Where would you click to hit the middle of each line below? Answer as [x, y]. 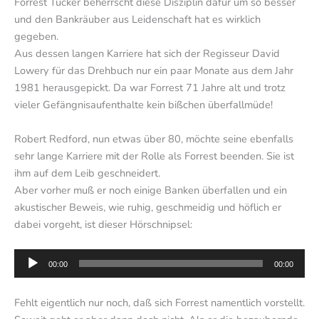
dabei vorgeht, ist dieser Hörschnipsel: [103, 224]
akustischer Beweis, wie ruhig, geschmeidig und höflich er [148, 207]
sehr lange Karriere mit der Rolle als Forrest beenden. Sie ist [154, 156]
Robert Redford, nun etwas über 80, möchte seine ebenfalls [154, 138]
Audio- [30, 257]
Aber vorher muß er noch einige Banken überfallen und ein [151, 190]
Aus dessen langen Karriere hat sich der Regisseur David [147, 54]
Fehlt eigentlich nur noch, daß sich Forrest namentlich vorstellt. [159, 303]
